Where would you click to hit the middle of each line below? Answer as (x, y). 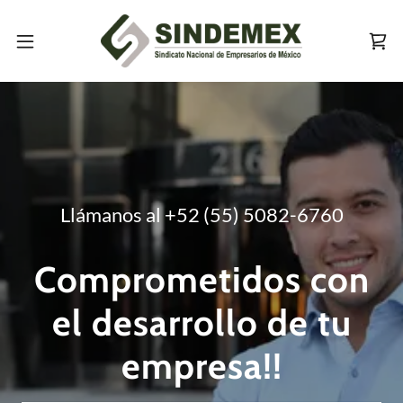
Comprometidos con (201, 279)
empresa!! (201, 365)
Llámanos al (112, 214)
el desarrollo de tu (201, 322)
